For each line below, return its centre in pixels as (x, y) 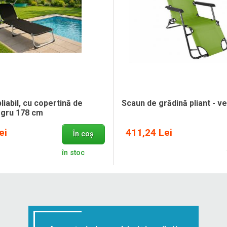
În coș (83, 134)
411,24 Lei (149, 133)
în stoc (73, 153)
